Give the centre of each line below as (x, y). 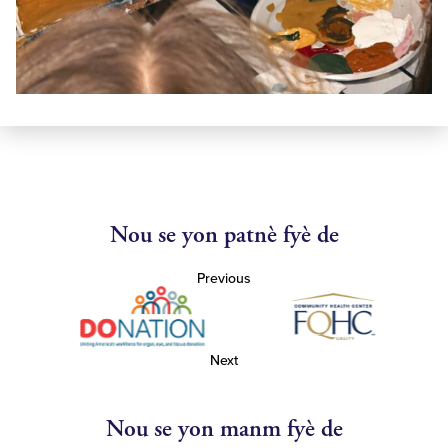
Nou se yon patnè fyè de (224, 234)
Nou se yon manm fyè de (224, 428)
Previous (224, 278)
